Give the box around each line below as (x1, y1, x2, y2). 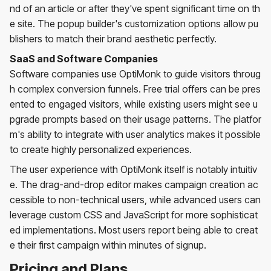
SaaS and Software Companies (10, 52, 158, 65)
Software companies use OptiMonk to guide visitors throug (10, 67, 261, 80)
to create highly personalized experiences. (10, 143, 192, 155)
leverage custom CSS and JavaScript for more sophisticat (10, 208, 258, 221)
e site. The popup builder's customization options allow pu (10, 17, 258, 30)
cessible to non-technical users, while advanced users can (10, 193, 261, 206)
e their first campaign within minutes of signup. (10, 238, 206, 251)
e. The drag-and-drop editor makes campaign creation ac (10, 178, 258, 191)
